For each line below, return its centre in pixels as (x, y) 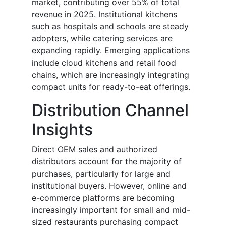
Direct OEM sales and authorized (95, 150)
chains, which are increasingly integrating (110, 75)
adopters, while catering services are (102, 39)
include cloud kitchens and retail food (104, 63)
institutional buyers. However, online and (109, 186)
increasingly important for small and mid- (111, 210)
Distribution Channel (110, 110)
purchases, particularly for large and (101, 174)
